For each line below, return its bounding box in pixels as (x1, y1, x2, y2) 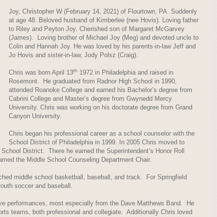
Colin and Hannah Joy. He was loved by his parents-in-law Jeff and (9, 43, 196, 50)
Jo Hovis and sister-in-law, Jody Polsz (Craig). (9, 51, 138, 59)
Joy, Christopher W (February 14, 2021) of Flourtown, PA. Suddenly (9, 8, 197, 15)
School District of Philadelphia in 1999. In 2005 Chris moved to (9, 139, 185, 146)
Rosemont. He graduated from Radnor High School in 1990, (9, 77, 177, 85)
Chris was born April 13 (9, 69, 73, 76)
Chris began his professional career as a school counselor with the (9, 130, 195, 137)
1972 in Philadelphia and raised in (77, 69, 173, 76)
